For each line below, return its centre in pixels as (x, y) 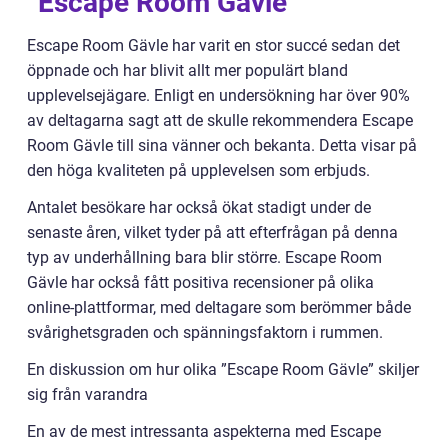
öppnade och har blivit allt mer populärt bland (187, 71)
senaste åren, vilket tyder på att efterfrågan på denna (212, 233)
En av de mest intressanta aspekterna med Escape (204, 432)
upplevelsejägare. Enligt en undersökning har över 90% (218, 96)
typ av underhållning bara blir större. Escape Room (204, 258)
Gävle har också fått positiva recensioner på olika (200, 283)
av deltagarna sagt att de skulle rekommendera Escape (220, 121)
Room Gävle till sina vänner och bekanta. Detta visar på (222, 146)
